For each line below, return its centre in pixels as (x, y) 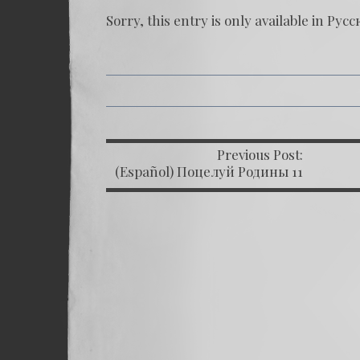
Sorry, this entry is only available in (217, 20)
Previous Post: (260, 154)
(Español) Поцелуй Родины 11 (209, 171)
